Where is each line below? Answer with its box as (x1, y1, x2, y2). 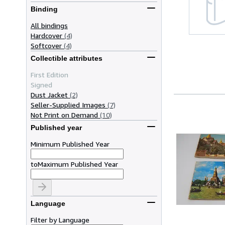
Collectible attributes (31, 54, 102, 63)
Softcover (31, 41, 62, 50)
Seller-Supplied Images (31, 100, 105, 109)
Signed (31, 80, 52, 89)
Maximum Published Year (38, 159, 118, 168)
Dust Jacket (31, 90, 68, 99)
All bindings (31, 21, 68, 30)
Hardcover (31, 31, 62, 40)
